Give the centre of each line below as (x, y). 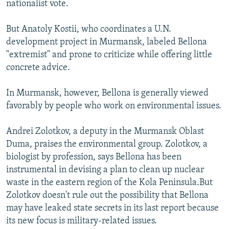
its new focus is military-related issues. (82, 221)
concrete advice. (38, 67)
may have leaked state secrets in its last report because (112, 208)
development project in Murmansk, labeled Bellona (107, 42)
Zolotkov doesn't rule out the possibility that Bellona (107, 195)
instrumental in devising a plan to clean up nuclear (105, 170)
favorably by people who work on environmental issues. (114, 106)
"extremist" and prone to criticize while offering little (109, 55)
